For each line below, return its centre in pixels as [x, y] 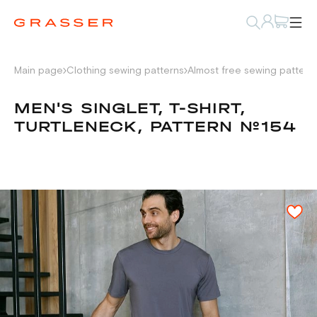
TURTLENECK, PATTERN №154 [156, 127]
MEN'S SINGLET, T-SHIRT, [130, 108]
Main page [39, 71]
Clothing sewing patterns [125, 71]
